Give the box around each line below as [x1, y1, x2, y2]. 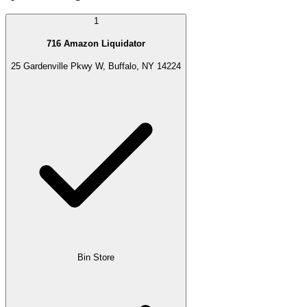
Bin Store [77, 252, 114, 263]
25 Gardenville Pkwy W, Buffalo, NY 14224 [11, 60, 181, 71]
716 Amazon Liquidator [47, 38, 145, 49]
